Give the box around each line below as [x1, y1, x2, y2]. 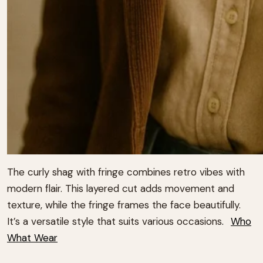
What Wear [7, 231, 58, 244]
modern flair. [7, 181, 62, 195]
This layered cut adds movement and [65, 181, 234, 195]
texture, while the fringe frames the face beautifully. [7, 198, 241, 211]
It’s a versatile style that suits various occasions [7, 214, 222, 228]
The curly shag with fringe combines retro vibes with [7, 165, 245, 178]
